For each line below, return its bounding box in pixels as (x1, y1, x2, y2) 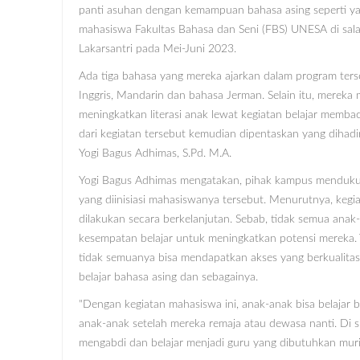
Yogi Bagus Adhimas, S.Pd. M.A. (79, 147, 231, 159)
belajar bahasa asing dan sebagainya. (79, 271, 258, 283)
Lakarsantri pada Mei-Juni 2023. (79, 43, 236, 55)
